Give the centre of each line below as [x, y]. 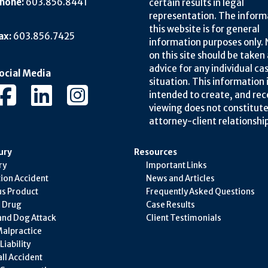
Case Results [170, 205]
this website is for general [204, 29]
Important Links [176, 165]
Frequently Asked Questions [200, 191]
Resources [156, 152]
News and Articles [180, 178]
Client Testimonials [184, 218]
